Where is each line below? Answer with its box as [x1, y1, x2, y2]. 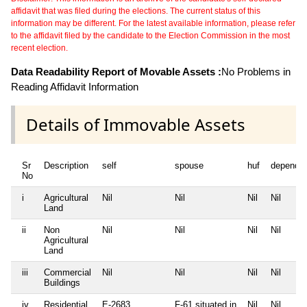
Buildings [44, 278, 80, 288]
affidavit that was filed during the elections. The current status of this [11, 6, 260, 16]
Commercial [44, 267, 91, 278]
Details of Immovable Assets [26, 113, 245, 136]
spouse [175, 160, 204, 171]
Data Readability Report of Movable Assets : [11, 66, 221, 78]
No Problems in [221, 66, 291, 78]
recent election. [11, 43, 68, 53]
